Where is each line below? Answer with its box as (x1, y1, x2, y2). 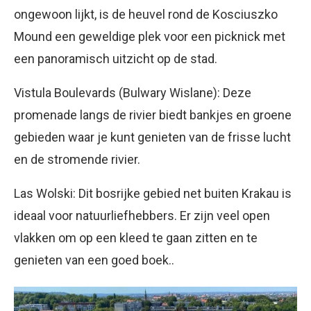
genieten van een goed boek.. (14, 252, 174, 267)
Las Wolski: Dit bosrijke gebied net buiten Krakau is (14, 185, 292, 201)
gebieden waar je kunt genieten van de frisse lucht (14, 129, 291, 144)
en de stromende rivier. (14, 151, 140, 167)
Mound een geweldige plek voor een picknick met (14, 28, 285, 44)
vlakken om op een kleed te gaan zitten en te (14, 230, 258, 245)
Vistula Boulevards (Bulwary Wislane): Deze (14, 85, 251, 100)
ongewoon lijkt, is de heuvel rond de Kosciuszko (14, 6, 278, 22)
